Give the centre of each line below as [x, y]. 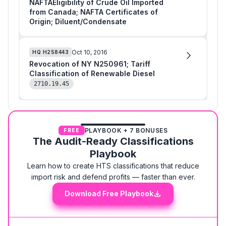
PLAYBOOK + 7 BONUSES [126, 130]
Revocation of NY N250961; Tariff [90, 64]
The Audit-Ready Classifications [113, 141]
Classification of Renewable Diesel [92, 73]
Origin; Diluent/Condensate [78, 21]
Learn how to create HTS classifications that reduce [113, 166]
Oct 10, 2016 [90, 52]
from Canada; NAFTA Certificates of [94, 12]
